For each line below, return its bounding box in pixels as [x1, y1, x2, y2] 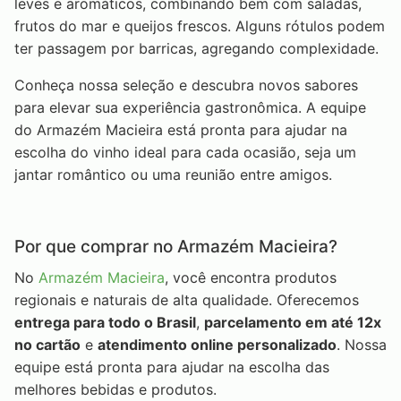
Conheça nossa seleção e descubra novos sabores [14, 76, 358, 95]
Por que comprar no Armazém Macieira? [14, 236, 337, 258]
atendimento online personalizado [98, 335, 337, 354]
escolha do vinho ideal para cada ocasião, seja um [14, 143, 356, 162]
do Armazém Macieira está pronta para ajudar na [14, 121, 347, 140]
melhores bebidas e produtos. [14, 380, 217, 398]
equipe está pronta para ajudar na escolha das [14, 357, 329, 376]
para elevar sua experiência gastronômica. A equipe [14, 98, 366, 117]
